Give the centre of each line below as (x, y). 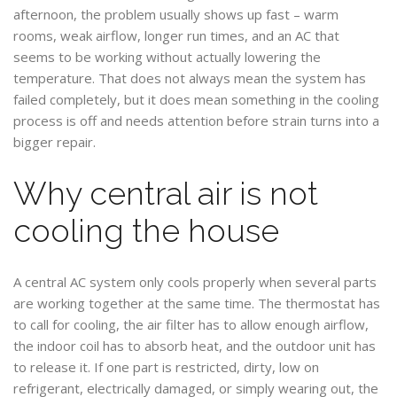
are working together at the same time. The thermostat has (197, 303)
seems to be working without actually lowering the (167, 57)
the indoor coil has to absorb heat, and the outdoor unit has (195, 346)
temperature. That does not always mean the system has (190, 78)
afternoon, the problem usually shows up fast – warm (176, 14)
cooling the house (146, 230)
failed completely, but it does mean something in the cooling (196, 99)
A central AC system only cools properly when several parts (195, 282)
